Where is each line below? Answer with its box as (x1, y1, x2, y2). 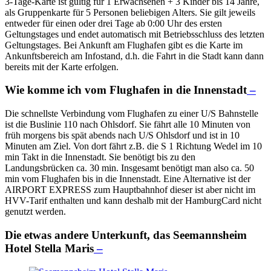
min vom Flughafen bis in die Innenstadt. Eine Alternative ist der (5, 174, 250, 184)
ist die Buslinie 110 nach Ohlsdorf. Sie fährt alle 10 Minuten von (5, 119, 250, 130)
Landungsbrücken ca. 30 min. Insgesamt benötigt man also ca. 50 (5, 163, 254, 174)
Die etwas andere (5, 228, 91, 241)
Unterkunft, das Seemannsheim (91, 228, 247, 241)
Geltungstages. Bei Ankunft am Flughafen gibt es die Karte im (5, 39, 243, 50)
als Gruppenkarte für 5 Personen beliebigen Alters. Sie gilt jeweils (5, 7, 255, 18)
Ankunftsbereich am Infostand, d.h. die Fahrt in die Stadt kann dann (5, 50, 264, 61)
